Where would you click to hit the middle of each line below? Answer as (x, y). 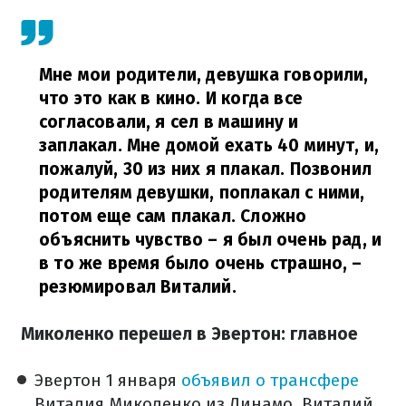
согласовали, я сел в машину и (169, 122)
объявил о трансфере (270, 380)
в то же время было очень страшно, (193, 264)
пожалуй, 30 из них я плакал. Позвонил (206, 169)
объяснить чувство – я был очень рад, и (211, 240)
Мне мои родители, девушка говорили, (204, 75)
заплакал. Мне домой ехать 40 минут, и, (209, 146)
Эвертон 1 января (108, 380)
